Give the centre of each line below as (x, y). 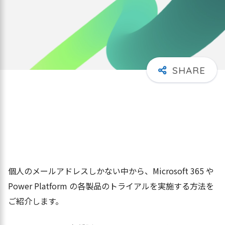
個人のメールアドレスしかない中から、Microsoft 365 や (111, 171)
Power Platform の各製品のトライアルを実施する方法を (111, 186)
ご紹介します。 (36, 201)
